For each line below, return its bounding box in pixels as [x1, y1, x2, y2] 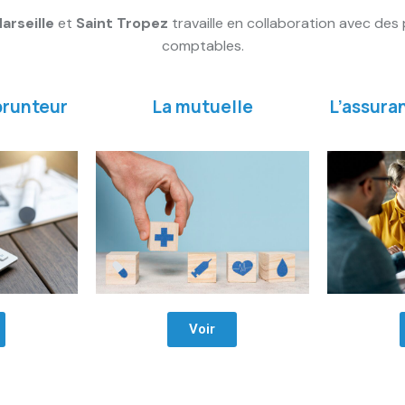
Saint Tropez [75, 13, 168, 33]
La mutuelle [151, 94, 253, 118]
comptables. [161, 35, 244, 55]
